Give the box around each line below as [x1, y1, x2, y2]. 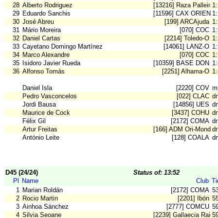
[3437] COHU [172, 109, 209, 117]
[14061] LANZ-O [163, 43, 209, 51]
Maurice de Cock [22, 109, 70, 117]
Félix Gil [22, 117, 46, 125]
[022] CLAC [177, 92, 209, 100]
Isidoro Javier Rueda [22, 59, 80, 67]
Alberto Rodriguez [22, 1, 73, 9]
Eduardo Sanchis [22, 10, 71, 18]
